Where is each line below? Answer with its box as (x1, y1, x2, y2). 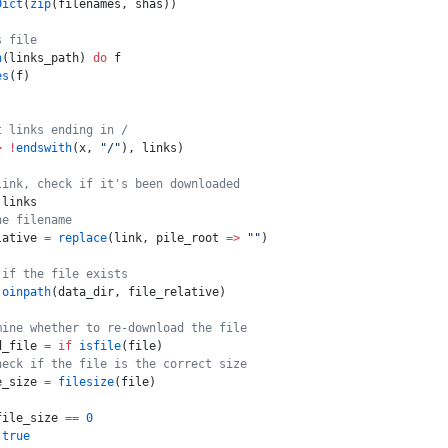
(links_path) (2, 51, 93, 65)
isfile (72, 339, 121, 353)
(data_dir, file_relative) (51, 285, 226, 299)
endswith (16, 141, 72, 155)
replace (51, 231, 107, 245)
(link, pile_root (107, 231, 226, 245)
